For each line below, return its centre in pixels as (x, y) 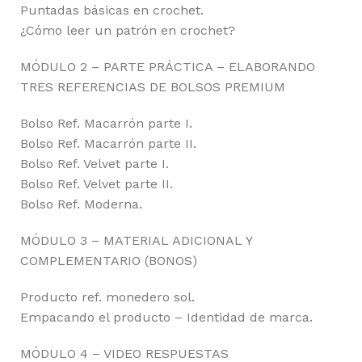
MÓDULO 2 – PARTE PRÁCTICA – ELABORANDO (168, 67)
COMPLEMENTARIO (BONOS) (109, 261)
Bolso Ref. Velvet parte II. (97, 184)
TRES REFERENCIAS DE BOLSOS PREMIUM (153, 87)
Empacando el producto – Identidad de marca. (166, 318)
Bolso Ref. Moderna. (81, 204)
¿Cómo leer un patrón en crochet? (128, 31)
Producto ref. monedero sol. (107, 297)
